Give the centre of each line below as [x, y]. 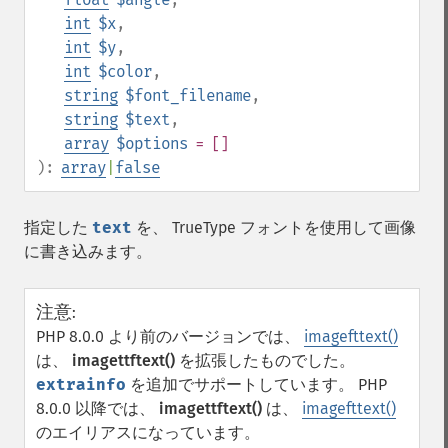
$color [125, 71]
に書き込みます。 [88, 251]
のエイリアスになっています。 [148, 432]
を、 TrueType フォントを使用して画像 [274, 227]
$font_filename [188, 95]
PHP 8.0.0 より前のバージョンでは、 [170, 336]
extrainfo [81, 384]
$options [152, 143]
